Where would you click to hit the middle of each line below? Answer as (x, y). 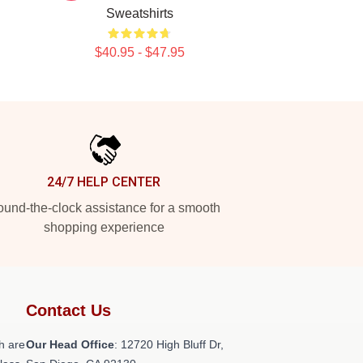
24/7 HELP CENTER (104, 182)
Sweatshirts (139, 13)
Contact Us (68, 310)
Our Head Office (70, 344)
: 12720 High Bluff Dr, (169, 344)
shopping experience (104, 227)
